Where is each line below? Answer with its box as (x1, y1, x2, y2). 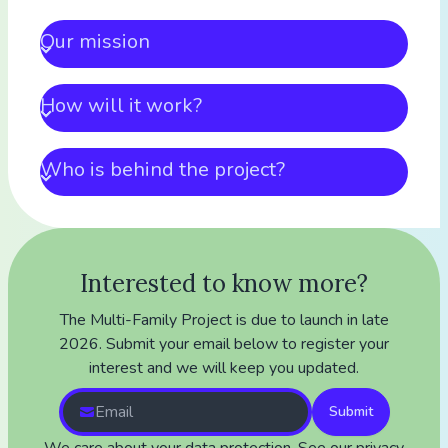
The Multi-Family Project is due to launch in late (59, 309, 389, 331)
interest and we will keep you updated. (89, 357, 359, 379)
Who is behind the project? (40, 156, 285, 183)
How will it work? (40, 92, 202, 119)
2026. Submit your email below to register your (59, 333, 389, 355)
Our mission (40, 28, 150, 55)
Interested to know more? (80, 268, 368, 299)
